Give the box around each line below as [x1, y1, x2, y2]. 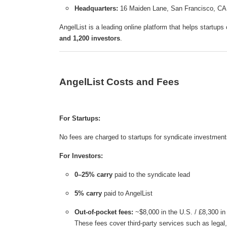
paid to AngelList [102, 190, 153, 198]
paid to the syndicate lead [112, 171, 190, 179]
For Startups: [59, 115, 100, 123]
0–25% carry [74, 171, 112, 179]
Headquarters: [74, 5, 118, 13]
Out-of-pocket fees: [74, 208, 133, 216]
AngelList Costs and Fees [59, 77, 179, 88]
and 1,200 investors [59, 34, 120, 43]
